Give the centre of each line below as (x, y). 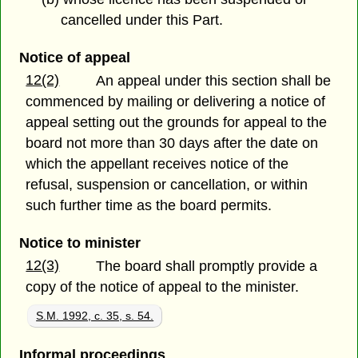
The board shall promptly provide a (207, 267)
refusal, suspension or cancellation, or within (167, 184)
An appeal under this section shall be (214, 80)
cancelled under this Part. (142, 20)
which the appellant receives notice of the (157, 163)
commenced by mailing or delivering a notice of (176, 101)
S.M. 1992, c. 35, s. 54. (95, 315)
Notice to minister (80, 243)
